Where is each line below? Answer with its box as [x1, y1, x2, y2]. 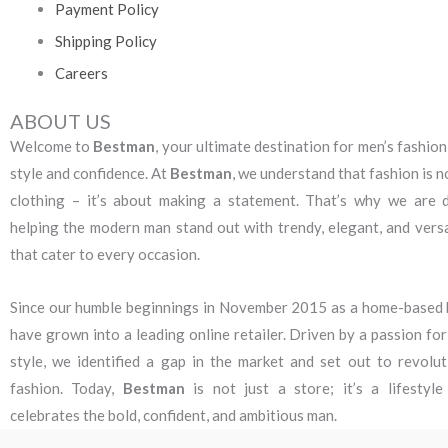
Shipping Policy [55, 31, 157, 50]
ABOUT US [10, 109, 111, 133]
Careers [55, 63, 108, 82]
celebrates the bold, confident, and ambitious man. [10, 406, 337, 425]
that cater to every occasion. [10, 245, 200, 263]
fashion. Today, [10, 379, 123, 398]
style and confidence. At [10, 164, 171, 182]
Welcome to [10, 137, 94, 155]
